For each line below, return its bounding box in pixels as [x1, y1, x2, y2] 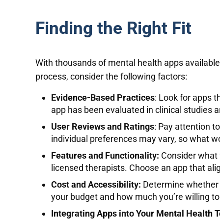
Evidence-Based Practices [51, 92, 155, 103]
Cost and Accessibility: [51, 179, 141, 190]
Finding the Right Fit [35, 17, 192, 38]
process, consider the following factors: [35, 71, 187, 82]
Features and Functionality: [51, 150, 159, 161]
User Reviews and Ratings [51, 121, 154, 132]
